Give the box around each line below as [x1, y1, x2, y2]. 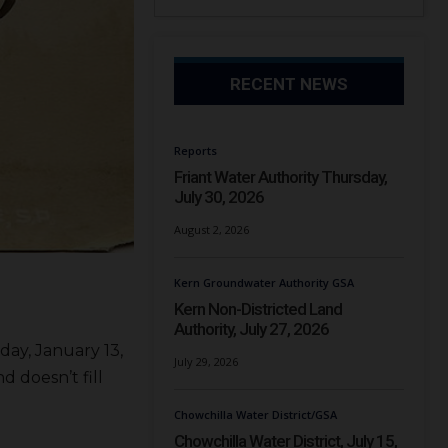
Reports [174, 143, 218, 159]
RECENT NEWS [230, 74, 349, 95]
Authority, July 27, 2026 [174, 319, 330, 340]
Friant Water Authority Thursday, [174, 167, 388, 188]
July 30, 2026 [174, 187, 265, 208]
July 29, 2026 [174, 354, 239, 370]
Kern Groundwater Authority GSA [174, 275, 355, 291]
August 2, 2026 [174, 222, 250, 238]
